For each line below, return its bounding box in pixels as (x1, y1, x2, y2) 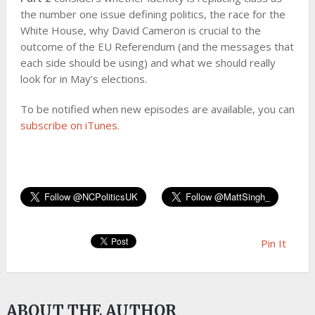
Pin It (260, 236, 286, 250)
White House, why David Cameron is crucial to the (20, 22, 261, 37)
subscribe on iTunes (20, 117, 117, 132)
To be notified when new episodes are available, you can (20, 101, 295, 116)
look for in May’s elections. (20, 71, 147, 86)
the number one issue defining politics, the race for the (20, 6, 285, 21)
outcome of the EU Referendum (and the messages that (20, 39, 294, 53)
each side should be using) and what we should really (20, 55, 276, 70)
